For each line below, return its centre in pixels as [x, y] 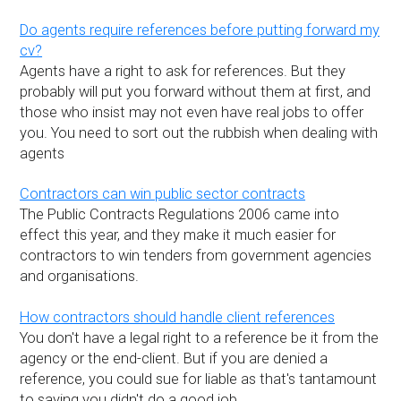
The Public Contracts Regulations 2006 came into [180, 215]
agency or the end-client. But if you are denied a [174, 358]
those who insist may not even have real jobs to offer [192, 113]
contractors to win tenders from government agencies [196, 256]
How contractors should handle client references [178, 317]
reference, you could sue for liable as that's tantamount [199, 379]
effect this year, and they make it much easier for [178, 235]
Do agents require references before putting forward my [200, 30]
